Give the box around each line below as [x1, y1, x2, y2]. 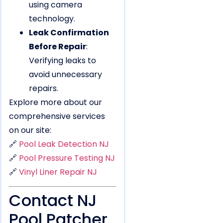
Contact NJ [9, 189, 97, 212]
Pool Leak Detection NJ [19, 138, 109, 150]
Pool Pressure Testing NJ [19, 152, 115, 164]
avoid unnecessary [29, 68, 102, 80]
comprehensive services [9, 110, 105, 122]
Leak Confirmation [29, 26, 109, 38]
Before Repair [29, 40, 86, 52]
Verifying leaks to [29, 54, 96, 66]
